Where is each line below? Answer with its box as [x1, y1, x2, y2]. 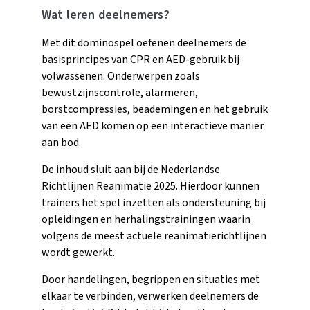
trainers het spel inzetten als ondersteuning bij [42, 194, 266, 210]
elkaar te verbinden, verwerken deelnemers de [42, 288, 259, 304]
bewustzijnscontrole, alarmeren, [42, 84, 198, 100]
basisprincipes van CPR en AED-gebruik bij [42, 51, 239, 67]
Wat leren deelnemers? [42, 6, 170, 24]
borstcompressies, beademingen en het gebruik [42, 101, 268, 117]
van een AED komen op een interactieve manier [42, 118, 264, 134]
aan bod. [42, 134, 81, 150]
